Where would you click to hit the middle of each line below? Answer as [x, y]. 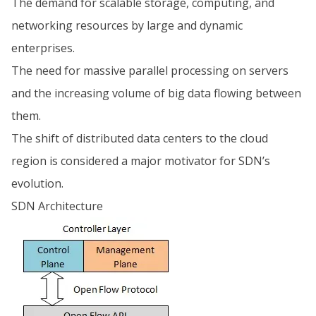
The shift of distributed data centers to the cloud [140, 138]
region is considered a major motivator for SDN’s [141, 161]
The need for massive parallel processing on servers [150, 71]
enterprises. [43, 48]
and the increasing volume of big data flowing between [156, 93]
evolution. [37, 183]
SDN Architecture [57, 206]
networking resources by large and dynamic [127, 25]
